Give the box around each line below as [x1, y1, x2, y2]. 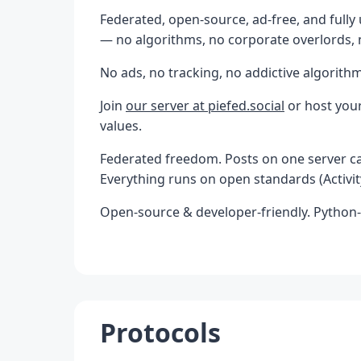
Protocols [100, 315, 221, 351]
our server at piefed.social [126, 96, 284, 114]
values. [100, 116, 142, 135]
